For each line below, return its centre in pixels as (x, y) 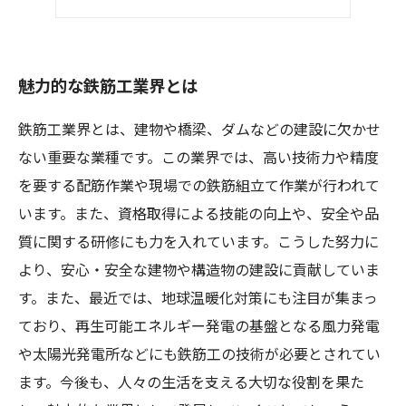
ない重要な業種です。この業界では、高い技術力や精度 (198, 159)
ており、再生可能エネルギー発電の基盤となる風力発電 (199, 328)
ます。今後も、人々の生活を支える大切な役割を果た (191, 384)
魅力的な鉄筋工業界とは (108, 87)
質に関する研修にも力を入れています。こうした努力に (198, 243)
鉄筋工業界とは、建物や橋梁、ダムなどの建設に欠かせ (199, 131)
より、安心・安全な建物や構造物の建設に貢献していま (199, 271)
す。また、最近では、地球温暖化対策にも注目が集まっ (198, 300)
